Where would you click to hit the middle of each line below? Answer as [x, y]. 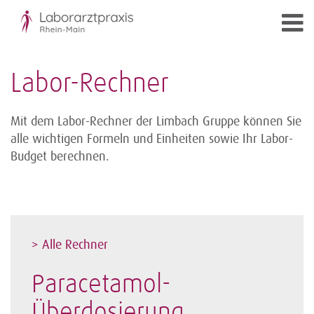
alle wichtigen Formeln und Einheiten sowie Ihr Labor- [152, 139]
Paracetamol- [101, 285]
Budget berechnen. [60, 156]
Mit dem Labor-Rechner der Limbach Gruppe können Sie [156, 121]
